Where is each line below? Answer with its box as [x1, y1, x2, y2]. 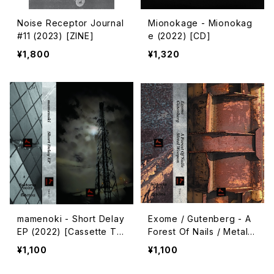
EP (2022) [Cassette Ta [17, 226, 122, 237]
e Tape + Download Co [148, 252, 253, 262]
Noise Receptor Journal [17, 18, 124, 28]
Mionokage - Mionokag [148, 18, 253, 28]
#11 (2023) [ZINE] [17, 31, 94, 41]
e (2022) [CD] [148, 31, 211, 41]
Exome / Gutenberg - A [148, 213, 251, 224]
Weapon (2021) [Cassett [148, 239, 256, 250]
